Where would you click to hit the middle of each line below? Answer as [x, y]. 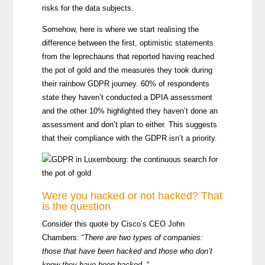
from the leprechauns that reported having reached [128, 56]
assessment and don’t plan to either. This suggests [129, 124]
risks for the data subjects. [88, 8]
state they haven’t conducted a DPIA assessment [127, 97]
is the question [76, 206]
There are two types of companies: [143, 238]
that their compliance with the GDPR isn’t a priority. [129, 138]
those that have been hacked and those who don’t [127, 251]
